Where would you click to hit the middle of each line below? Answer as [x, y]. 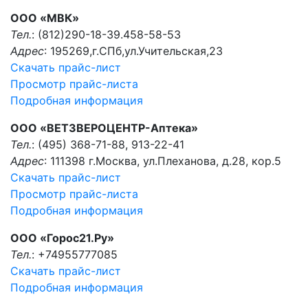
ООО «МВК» [45, 18]
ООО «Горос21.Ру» [62, 238]
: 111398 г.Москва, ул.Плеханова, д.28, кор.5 [163, 161]
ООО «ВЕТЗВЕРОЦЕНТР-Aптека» [104, 128]
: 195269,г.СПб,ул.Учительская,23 [133, 51]
